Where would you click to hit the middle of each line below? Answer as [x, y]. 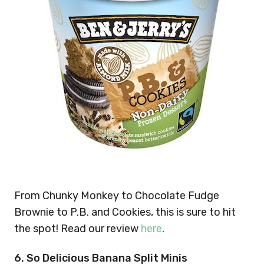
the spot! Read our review [77, 228]
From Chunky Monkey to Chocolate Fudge [117, 195]
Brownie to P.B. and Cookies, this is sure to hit [125, 212]
